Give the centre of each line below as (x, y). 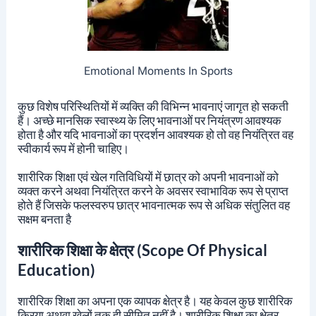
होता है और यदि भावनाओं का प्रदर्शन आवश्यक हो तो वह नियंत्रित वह (155, 134)
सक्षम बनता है (44, 219)
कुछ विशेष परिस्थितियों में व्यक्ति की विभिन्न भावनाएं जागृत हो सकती (153, 106)
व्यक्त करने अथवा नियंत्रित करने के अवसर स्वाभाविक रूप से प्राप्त (153, 190)
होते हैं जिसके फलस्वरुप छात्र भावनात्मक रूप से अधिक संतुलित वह (153, 205)
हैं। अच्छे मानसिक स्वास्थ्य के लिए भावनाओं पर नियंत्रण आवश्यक (149, 120)
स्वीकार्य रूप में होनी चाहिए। (73, 148)
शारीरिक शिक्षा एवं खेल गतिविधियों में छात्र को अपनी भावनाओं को (148, 176)
